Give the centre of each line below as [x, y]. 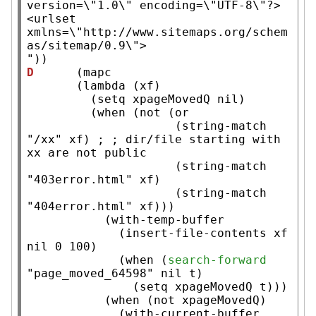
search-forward [217, 260]
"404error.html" [80, 206]
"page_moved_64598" [90, 273]
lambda [104, 85]
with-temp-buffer [168, 219]
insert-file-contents [196, 233]
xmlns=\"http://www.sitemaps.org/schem [157, 32]
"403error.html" [80, 179]
